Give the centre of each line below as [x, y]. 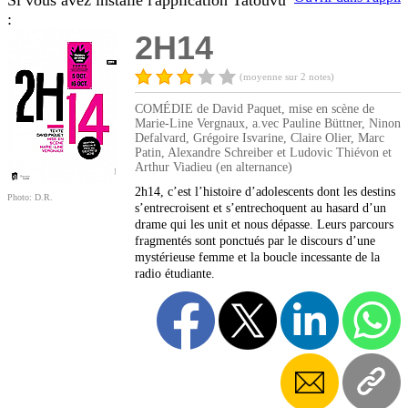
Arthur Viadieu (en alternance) [214, 168]
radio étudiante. [175, 274]
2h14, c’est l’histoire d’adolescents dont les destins [265, 192]
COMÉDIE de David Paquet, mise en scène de [255, 109]
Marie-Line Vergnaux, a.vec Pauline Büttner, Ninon [268, 124]
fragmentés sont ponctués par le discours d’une [255, 241]
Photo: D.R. [30, 198]
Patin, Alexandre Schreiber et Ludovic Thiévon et [263, 153]
